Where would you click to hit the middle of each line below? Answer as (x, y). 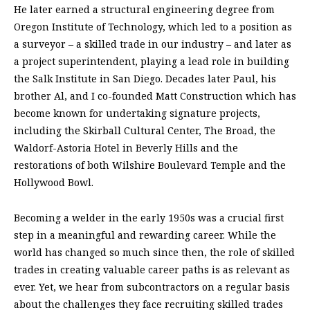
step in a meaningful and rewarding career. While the (145, 235)
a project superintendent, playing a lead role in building (152, 62)
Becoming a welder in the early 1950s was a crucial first (149, 218)
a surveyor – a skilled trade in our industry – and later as (153, 44)
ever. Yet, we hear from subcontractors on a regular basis (152, 287)
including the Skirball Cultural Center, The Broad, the (145, 131)
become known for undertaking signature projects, (137, 113)
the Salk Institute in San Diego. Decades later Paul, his (145, 79)
